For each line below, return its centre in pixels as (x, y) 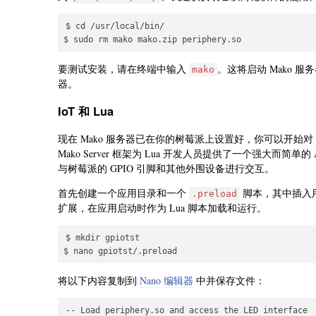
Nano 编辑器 (166, 281)
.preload (214, 194)
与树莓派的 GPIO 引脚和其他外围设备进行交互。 (166, 169)
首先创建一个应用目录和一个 (123, 193)
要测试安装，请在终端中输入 (123, 69)
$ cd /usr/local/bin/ (115, 26)
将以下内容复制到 (99, 281)
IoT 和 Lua (86, 111)
